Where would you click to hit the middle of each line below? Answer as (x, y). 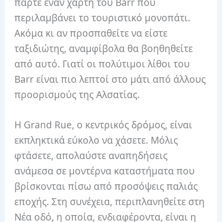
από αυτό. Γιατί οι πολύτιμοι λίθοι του (102, 64)
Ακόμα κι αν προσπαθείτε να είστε (91, 33)
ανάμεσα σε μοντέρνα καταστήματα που (105, 171)
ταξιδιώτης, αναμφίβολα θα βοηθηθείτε (104, 48)
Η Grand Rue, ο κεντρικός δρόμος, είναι (104, 125)
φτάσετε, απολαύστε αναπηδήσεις (91, 156)
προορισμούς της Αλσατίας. (77, 94)
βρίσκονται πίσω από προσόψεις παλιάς (106, 187)
